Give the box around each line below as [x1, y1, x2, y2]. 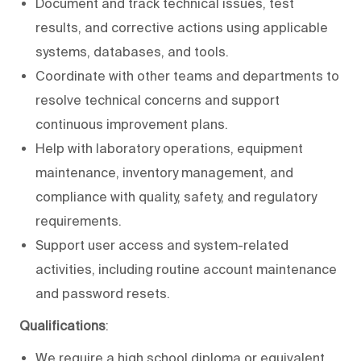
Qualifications [19, 317, 106, 333]
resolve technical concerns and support [35, 92, 280, 107]
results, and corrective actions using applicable [35, 19, 328, 35]
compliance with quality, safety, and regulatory [35, 189, 317, 204]
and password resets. [35, 285, 170, 301]
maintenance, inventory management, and [35, 164, 293, 180]
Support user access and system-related [35, 237, 288, 252]
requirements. [35, 213, 122, 228]
